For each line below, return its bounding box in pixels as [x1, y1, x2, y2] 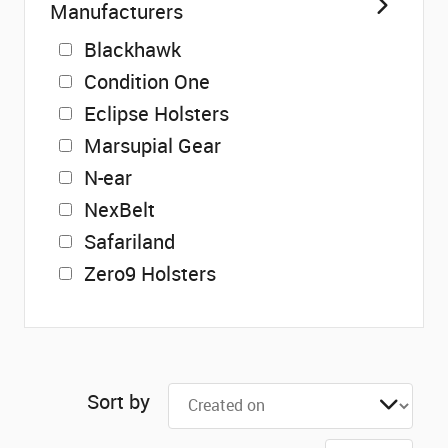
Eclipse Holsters [84, 100, 229, 127]
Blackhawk [84, 36, 181, 63]
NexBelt [84, 196, 155, 223]
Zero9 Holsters [84, 260, 216, 287]
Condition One [84, 68, 210, 95]
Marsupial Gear [84, 132, 221, 159]
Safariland [84, 228, 175, 255]
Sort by [86, 388, 150, 415]
